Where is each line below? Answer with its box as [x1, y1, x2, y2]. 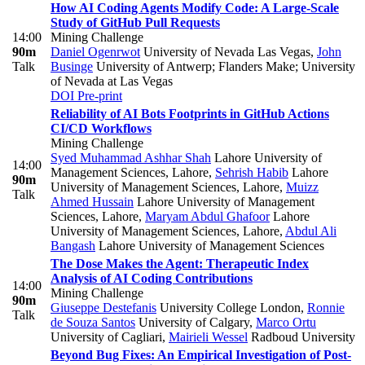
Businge [51, 59, 93, 74]
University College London [156, 301, 301, 315]
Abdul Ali [285, 224, 336, 239]
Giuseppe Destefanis [51, 301, 156, 315]
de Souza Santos [51, 315, 135, 330]
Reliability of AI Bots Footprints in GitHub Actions [51, 107, 329, 121]
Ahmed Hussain [51, 195, 134, 209]
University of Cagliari [51, 330, 162, 345]
